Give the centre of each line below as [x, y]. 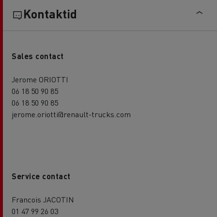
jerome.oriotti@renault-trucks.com [71, 114]
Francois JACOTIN [43, 199]
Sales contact [38, 56]
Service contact [41, 176]
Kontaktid [50, 13]
